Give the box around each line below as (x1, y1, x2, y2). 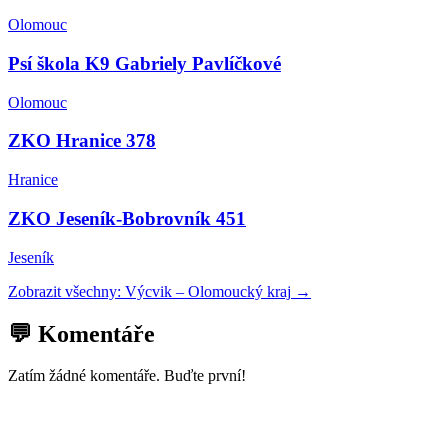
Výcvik (125, 282, 172, 300)
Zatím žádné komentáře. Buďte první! (8, 367, 246, 385)
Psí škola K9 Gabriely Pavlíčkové (8, 53, 281, 74)
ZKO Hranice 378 (8, 130, 156, 152)
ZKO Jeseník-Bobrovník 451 (8, 207, 246, 229)
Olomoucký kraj (188, 282, 291, 300)
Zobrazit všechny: (8, 282, 125, 300)
